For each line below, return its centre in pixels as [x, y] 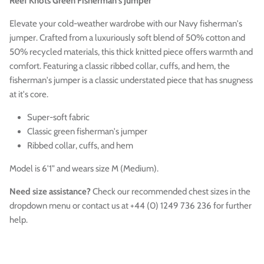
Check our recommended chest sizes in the [171, 191]
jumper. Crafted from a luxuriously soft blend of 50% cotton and [127, 37]
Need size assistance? [50, 191]
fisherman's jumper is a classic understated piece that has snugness [131, 80]
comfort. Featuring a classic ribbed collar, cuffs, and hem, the [120, 66]
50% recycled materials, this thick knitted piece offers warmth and [131, 52]
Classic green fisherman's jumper [87, 131]
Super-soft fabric [58, 117]
